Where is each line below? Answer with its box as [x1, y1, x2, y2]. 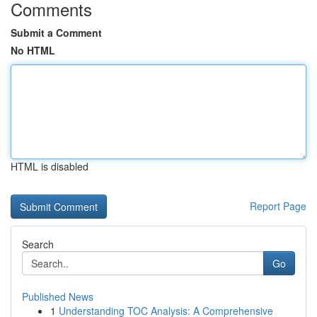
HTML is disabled [11, 159, 88, 173]
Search [22, 237, 54, 251]
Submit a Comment [11, 25, 102, 40]
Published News [22, 289, 93, 304]
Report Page [250, 199, 306, 213]
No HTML [11, 43, 55, 57]
